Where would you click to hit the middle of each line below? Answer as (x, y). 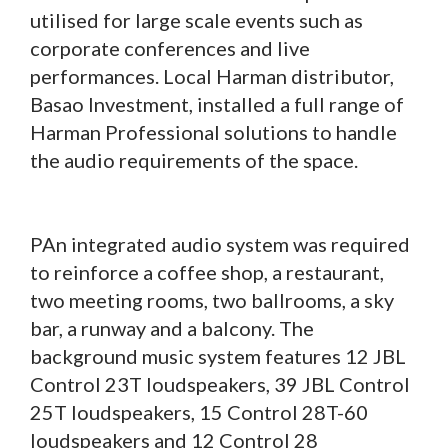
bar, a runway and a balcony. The (172, 328)
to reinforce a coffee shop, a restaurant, (207, 272)
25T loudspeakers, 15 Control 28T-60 (199, 412)
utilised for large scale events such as (196, 20)
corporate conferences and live (170, 48)
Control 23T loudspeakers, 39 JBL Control (220, 384)
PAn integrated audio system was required (220, 244)
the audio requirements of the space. (194, 160)
